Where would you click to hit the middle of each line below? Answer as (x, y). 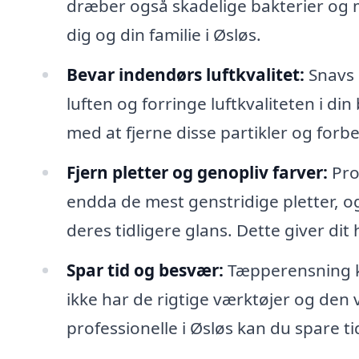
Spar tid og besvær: (145, 270)
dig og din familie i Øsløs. (163, 35)
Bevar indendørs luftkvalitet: (185, 75)
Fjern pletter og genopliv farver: (197, 173)
